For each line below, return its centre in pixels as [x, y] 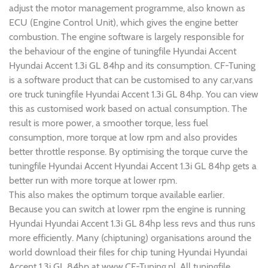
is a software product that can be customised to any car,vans [131, 80]
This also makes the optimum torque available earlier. [117, 195]
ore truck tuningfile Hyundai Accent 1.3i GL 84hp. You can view [134, 95]
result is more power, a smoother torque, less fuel [109, 123]
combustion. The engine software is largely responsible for [127, 37]
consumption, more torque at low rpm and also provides [123, 138]
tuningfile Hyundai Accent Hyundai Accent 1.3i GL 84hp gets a [133, 166]
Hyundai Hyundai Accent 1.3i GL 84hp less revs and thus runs [132, 224]
